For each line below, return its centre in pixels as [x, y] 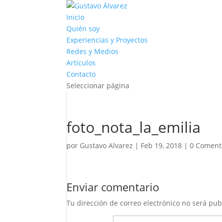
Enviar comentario [113, 187]
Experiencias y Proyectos [107, 40]
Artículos [81, 63]
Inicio [76, 17]
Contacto [81, 74]
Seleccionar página [98, 85]
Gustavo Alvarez [107, 145]
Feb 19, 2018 [162, 145]
